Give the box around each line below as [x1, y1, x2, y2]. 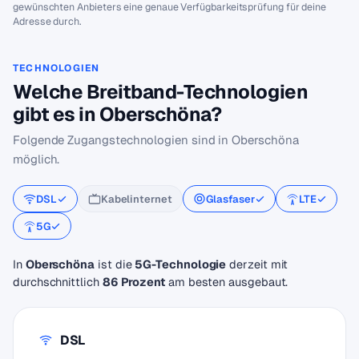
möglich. [13, 151, 60, 167]
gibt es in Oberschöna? [13, 102, 222, 127]
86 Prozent [102, 274, 165, 289]
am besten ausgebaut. [164, 274, 288, 289]
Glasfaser [205, 192, 256, 206]
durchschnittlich [13, 274, 103, 289]
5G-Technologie [135, 256, 227, 272]
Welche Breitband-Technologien [13, 79, 309, 104]
